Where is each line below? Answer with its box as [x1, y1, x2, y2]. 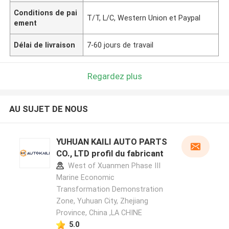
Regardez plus [87, 71, 142, 81]
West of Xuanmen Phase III [65, 162, 161, 170]
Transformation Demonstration [56, 185, 163, 194]
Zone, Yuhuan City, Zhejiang [56, 197, 148, 205]
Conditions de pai [14, 8, 78, 17]
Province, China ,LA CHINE [56, 209, 142, 217]
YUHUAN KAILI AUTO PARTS [56, 136, 167, 147]
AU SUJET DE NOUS [9, 104, 88, 114]
